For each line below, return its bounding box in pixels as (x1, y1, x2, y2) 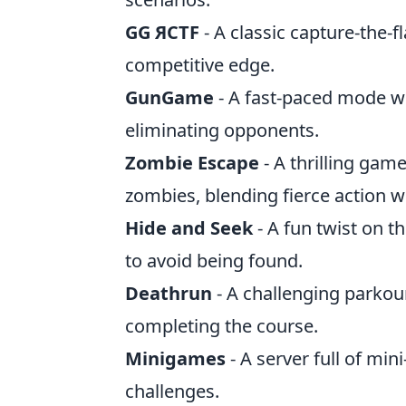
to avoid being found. (125, 248, 303, 273)
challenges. (125, 379, 219, 403)
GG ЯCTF (125, 20, 199, 44)
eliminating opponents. (125, 118, 319, 142)
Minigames (125, 346, 226, 371)
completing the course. (125, 314, 318, 338)
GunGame (125, 85, 214, 110)
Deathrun (125, 281, 212, 305)
